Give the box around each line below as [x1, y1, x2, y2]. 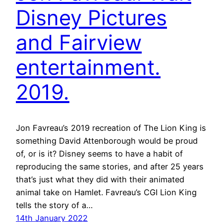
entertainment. [16, 54, 161, 80]
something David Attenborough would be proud [16, 136, 198, 146]
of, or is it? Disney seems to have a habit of [16, 149, 183, 159]
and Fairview [16, 29, 142, 55]
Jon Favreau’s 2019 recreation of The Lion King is [16, 123, 206, 133]
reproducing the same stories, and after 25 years [16, 162, 204, 172]
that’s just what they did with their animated [16, 174, 184, 185]
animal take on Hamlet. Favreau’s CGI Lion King [16, 187, 197, 198]
